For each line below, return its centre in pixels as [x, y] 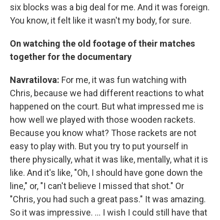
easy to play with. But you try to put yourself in [99, 146]
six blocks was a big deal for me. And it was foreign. [110, 7]
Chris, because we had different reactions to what [107, 93]
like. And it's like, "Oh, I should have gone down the [106, 173]
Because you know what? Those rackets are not [103, 133]
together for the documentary [71, 57]
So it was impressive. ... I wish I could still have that [109, 213]
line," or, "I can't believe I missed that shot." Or [97, 186]
